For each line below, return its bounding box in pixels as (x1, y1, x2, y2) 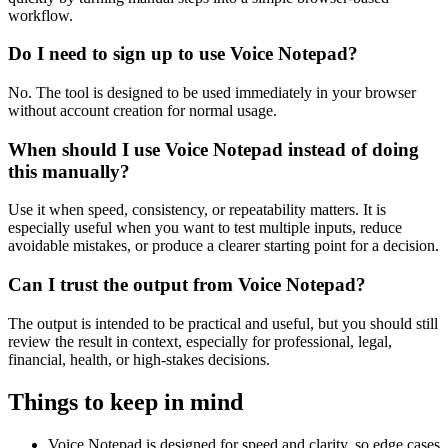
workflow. (8, 6, 73, 24)
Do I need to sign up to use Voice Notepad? (8, 43, 358, 65)
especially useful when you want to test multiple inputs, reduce (8, 219, 402, 237)
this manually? (8, 160, 130, 182)
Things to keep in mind (8, 388, 243, 415)
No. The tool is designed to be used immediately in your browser (8, 83, 416, 101)
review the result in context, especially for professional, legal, (8, 332, 392, 350)
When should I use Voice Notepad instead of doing (8, 138, 419, 160)
